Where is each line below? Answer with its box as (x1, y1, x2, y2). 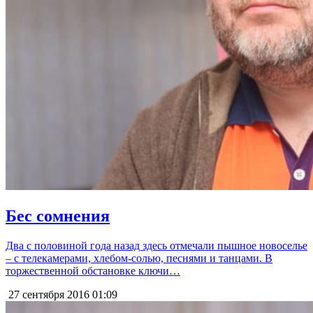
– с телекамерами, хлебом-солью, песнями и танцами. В (6, 252, 272, 265)
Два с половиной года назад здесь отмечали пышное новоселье (6, 240, 307, 252)
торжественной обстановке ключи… (6, 265, 180, 277)
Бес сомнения (6, 207, 110, 226)
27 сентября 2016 (6, 289, 89, 301)
